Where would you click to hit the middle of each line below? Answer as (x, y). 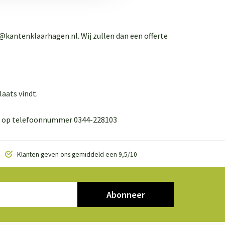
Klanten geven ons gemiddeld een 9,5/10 (76, 154)
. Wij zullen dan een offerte (123, 36)
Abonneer (126, 194)
